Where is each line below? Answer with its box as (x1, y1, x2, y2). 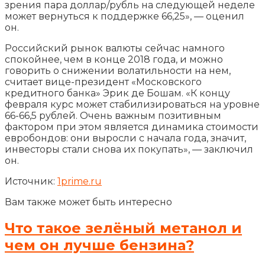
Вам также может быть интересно (5, 196, 172, 208)
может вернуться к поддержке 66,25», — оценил (5, 10, 244, 22)
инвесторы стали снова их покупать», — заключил (5, 143, 253, 155)
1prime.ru (57, 175, 102, 187)
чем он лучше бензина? (5, 236, 194, 254)
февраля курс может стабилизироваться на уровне (5, 98, 260, 110)
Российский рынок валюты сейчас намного (5, 42, 225, 54)
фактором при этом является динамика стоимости (5, 121, 258, 132)
